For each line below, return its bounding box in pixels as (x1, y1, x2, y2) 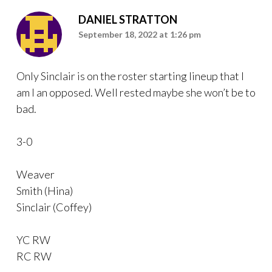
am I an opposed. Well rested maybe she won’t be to (16, 86, 256, 100)
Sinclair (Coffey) (16, 200, 92, 214)
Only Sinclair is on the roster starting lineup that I (16, 69, 244, 83)
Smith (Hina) (16, 184, 73, 198)
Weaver (16, 168, 55, 182)
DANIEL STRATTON (78, 13, 177, 27)
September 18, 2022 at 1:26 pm (78, 29, 201, 40)
